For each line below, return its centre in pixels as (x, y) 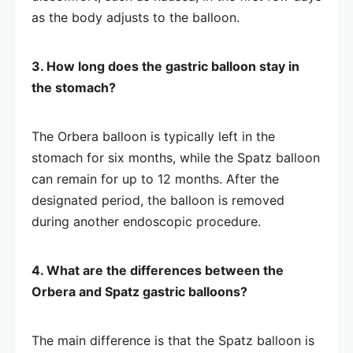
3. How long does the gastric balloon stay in (165, 67)
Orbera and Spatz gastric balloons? (139, 292)
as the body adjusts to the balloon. (136, 18)
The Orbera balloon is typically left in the (153, 137)
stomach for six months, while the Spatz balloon (176, 158)
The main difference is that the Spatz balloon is (173, 341)
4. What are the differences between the (158, 271)
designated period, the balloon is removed (158, 201)
